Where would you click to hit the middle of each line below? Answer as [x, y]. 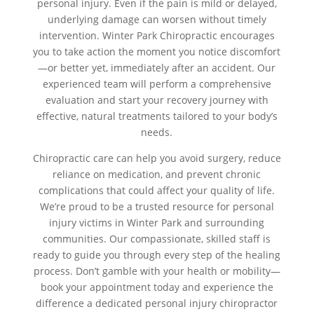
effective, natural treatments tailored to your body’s [157, 116]
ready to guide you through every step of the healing [157, 254]
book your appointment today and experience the [157, 287]
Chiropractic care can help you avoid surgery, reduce [157, 158]
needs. [157, 132]
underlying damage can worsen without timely [157, 19]
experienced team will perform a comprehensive [157, 83]
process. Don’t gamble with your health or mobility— [157, 271]
